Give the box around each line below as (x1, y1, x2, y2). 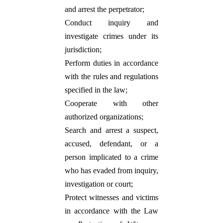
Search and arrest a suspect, (65, 126, 158, 134)
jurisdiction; (65, 45, 102, 54)
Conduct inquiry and (65, 18, 158, 27)
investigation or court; (65, 180, 133, 188)
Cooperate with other (65, 99, 158, 108)
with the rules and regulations (65, 72, 158, 81)
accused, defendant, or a (65, 139, 158, 148)
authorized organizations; (65, 112, 143, 121)
